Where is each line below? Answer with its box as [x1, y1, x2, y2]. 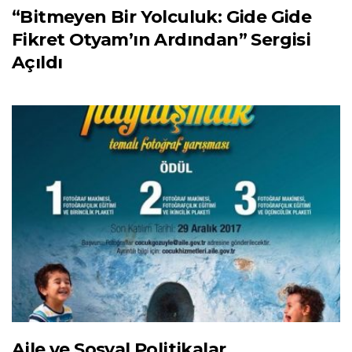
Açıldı [12, 52, 63, 74]
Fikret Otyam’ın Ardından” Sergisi [12, 29, 311, 51]
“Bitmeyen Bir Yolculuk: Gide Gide [12, 6, 312, 28]
